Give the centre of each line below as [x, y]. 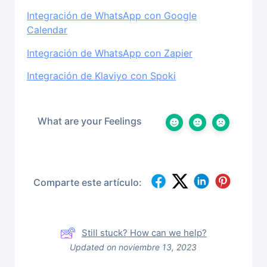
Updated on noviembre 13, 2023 [133, 247]
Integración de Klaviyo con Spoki [101, 75]
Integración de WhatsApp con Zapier [110, 53]
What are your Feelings [90, 121]
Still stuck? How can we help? [144, 232]
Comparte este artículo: [87, 183]
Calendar [47, 30]
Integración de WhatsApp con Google [112, 16]
